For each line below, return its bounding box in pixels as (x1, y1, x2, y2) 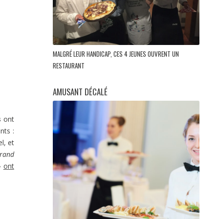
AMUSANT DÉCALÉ (53, 85, 108, 98)
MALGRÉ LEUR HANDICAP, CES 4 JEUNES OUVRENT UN (53, 48, 179, 59)
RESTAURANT (53, 60, 86, 70)
